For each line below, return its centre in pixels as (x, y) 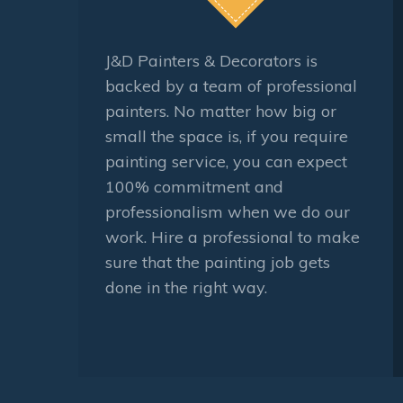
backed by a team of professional (231, 85)
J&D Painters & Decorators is (211, 60)
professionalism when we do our (228, 211)
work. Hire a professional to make (233, 237)
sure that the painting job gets (218, 262)
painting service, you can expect (226, 161)
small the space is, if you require (227, 136)
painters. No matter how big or (221, 111)
